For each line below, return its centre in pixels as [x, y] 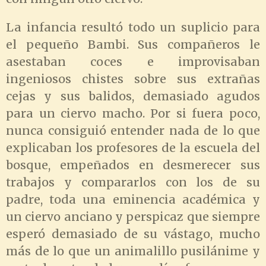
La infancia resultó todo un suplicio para [133, 28]
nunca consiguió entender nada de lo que [133, 131]
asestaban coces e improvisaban [133, 62]
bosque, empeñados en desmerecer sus [133, 165]
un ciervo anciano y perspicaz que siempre [133, 217]
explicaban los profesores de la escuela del [133, 148]
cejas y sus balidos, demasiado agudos [133, 96]
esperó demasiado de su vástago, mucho [133, 234]
